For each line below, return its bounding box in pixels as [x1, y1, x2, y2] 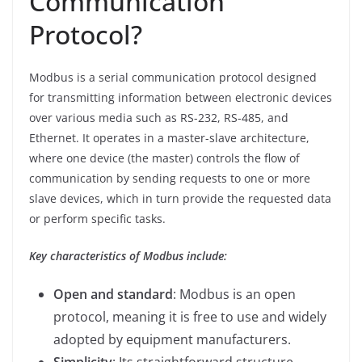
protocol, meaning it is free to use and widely [53, 307, 326, 326]
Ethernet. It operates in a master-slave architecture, [29, 129, 309, 145]
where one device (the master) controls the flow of [29, 149, 300, 166]
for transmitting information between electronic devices [29, 89, 332, 105]
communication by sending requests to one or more [29, 170, 310, 186]
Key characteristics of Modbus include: [29, 247, 227, 263]
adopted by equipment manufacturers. [53, 330, 291, 348]
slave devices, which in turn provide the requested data [29, 190, 331, 206]
